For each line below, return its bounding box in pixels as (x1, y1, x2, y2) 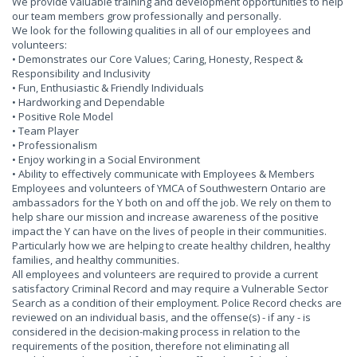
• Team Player (12, 124, 79, 138)
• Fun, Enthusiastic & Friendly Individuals (12, 80, 204, 95)
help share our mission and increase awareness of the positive (12, 210, 319, 224)
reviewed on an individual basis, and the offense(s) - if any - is (12, 310, 311, 324)
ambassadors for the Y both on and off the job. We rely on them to (12, 195, 331, 210)
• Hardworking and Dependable (12, 95, 165, 109)
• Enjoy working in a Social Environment (12, 152, 200, 167)
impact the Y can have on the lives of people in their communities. (12, 224, 327, 238)
